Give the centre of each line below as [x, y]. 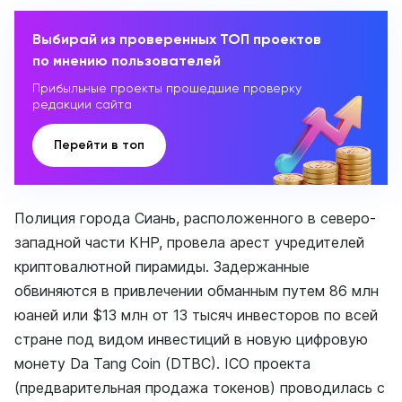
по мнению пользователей [127, 61]
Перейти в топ [99, 145]
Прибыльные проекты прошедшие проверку [167, 88]
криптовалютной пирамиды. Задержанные [162, 267]
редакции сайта [82, 104]
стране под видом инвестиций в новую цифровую [191, 339]
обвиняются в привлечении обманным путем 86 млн [197, 291]
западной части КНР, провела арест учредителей [189, 242]
